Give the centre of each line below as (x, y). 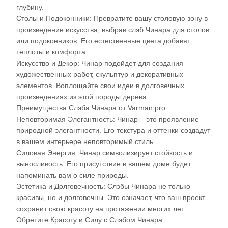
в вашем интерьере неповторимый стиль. (85, 141)
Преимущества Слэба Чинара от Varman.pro (91, 108)
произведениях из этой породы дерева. (82, 96)
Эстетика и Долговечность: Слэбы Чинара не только (103, 186)
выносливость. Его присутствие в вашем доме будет (103, 164)
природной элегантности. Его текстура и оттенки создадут (113, 130)
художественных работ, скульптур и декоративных (99, 74)
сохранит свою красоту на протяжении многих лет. (101, 208)
